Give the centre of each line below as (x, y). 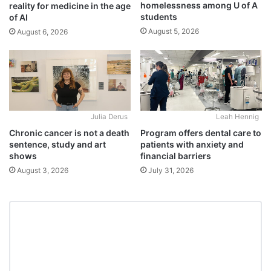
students (159, 17)
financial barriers (176, 156)
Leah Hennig (237, 117)
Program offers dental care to (201, 133)
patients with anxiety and (192, 145)
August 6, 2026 (42, 31)
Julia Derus (109, 117)
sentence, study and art (57, 145)
